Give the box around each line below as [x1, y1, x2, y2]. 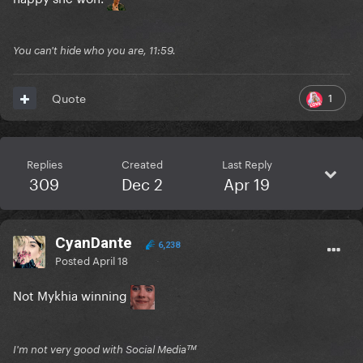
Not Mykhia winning [13, 284, 130, 305]
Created [121, 155, 163, 172]
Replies [26, 155, 62, 172]
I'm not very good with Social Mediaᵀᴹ [13, 343, 196, 357]
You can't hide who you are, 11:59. [13, 44, 176, 58]
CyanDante [55, 233, 132, 253]
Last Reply [221, 155, 272, 172]
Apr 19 [224, 170, 270, 195]
